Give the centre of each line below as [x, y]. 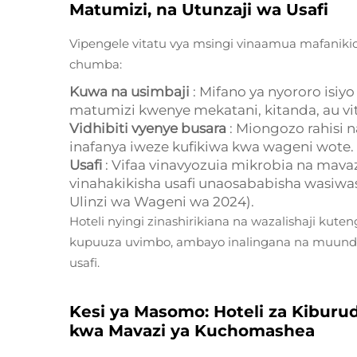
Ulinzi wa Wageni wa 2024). [162, 202]
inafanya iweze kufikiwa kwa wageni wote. [212, 147]
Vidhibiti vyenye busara [149, 128]
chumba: [96, 64]
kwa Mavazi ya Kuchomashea [192, 331]
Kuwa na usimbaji [131, 92]
